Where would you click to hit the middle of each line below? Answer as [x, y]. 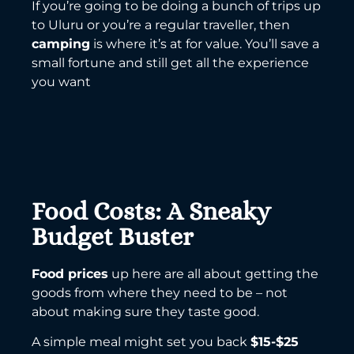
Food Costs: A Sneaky [151, 211]
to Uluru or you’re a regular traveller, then [161, 25]
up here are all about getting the [213, 273]
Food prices [70, 273]
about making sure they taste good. [145, 311]
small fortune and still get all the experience [170, 63]
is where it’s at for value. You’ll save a [205, 44]
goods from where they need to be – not [160, 292]
